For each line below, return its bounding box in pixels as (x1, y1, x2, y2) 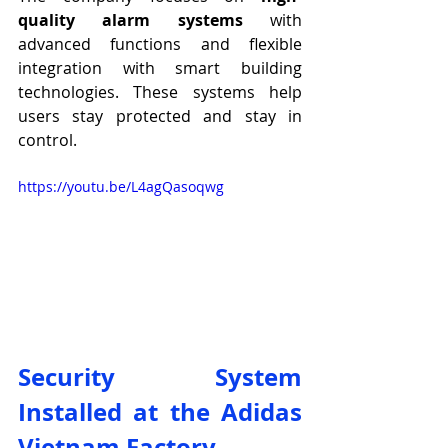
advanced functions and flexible (18, 33, 302, 56)
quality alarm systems (18, 9, 243, 32)
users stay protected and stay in (18, 105, 302, 128)
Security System (18, 360, 302, 395)
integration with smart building (18, 57, 302, 80)
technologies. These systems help (18, 81, 302, 104)
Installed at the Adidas (18, 395, 302, 430)
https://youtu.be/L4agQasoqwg (18, 177, 224, 197)
